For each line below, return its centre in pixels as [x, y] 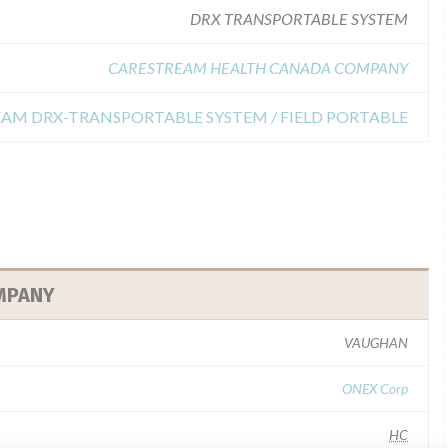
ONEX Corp [375, 388]
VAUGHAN [376, 342]
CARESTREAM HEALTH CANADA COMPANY [258, 67]
